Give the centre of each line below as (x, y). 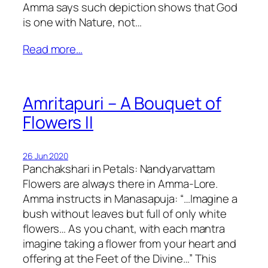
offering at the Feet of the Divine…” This (120, 258)
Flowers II (58, 122)
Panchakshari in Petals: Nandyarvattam (119, 168)
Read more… (53, 49)
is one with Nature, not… (82, 22)
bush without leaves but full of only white (125, 213)
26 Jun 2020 (45, 156)
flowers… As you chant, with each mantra (124, 228)
